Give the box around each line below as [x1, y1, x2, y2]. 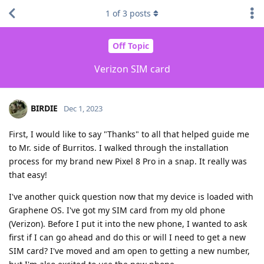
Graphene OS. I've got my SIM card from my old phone [9, 204, 225, 216]
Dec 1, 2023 [64, 103, 103, 114]
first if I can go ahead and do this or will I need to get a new [9, 231, 246, 243]
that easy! [9, 169, 47, 180]
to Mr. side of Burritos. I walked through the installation [9, 141, 229, 153]
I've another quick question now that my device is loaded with [9, 190, 253, 202]
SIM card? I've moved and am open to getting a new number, [9, 245, 250, 256]
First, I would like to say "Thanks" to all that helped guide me [9, 128, 249, 140]
